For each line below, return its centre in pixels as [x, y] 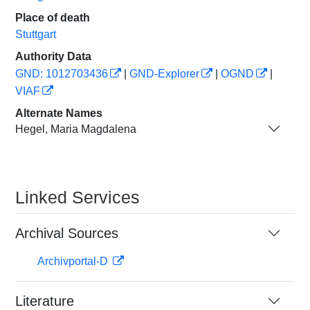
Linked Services [77, 197]
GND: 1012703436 [62, 74]
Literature [45, 301]
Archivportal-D [74, 261]
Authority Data [53, 56]
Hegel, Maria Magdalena [76, 129]
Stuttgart [36, 34]
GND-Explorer [164, 74]
